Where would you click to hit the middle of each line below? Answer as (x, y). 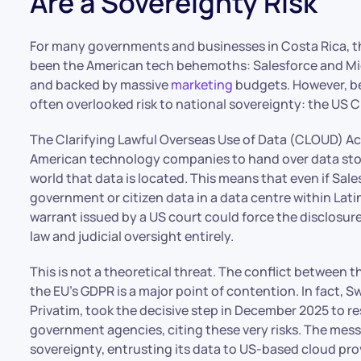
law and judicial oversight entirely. (132, 236)
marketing (202, 85)
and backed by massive (101, 85)
